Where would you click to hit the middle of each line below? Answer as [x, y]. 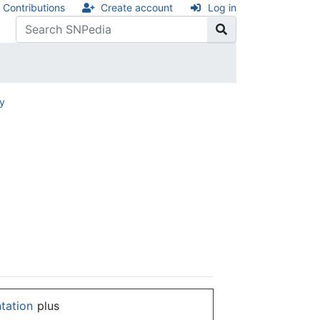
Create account [136, 7]
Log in [222, 7]
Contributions [34, 7]
